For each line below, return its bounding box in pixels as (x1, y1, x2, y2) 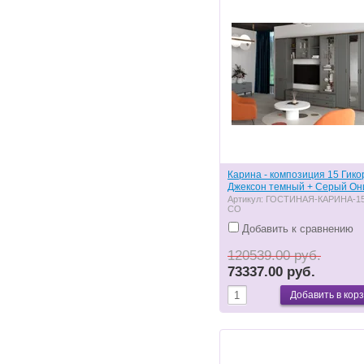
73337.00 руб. (227, 263, 315, 279)
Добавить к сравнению (239, 222, 353, 235)
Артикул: (227, 193, 266, 204)
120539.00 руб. (227, 247, 321, 263)
